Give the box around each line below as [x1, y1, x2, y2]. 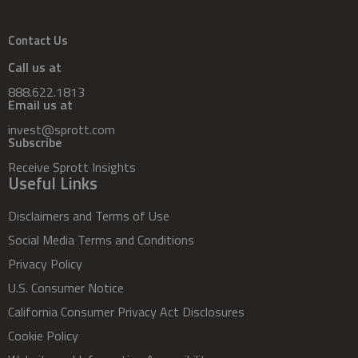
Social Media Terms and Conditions [8, 229, 194, 249]
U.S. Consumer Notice [8, 277, 124, 297]
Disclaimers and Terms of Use [8, 205, 169, 225]
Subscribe [8, 132, 62, 152]
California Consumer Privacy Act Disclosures [8, 301, 245, 321]
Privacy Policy [8, 253, 82, 273]
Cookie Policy [8, 325, 78, 345]
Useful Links [8, 169, 97, 196]
